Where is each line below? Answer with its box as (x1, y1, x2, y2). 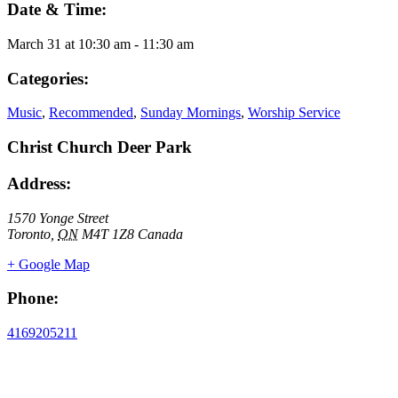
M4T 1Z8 (82, 226, 134, 242)
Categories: (7, 68, 89, 88)
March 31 (7, 36, 61, 52)
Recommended (49, 105, 133, 121)
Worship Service (248, 105, 340, 121)
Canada (138, 226, 183, 242)
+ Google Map (7, 256, 90, 272)
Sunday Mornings (140, 105, 241, 121)
